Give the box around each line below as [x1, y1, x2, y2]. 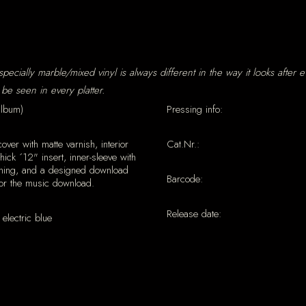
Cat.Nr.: [166, 137, 200, 152]
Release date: [166, 206, 222, 221]
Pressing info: [166, 102, 223, 117]
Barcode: [166, 171, 204, 186]
